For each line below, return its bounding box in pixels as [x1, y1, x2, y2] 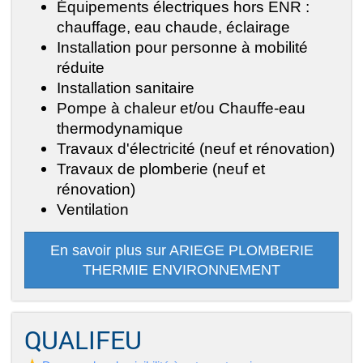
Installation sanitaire [57, 79, 194, 97]
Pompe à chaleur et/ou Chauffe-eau [57, 99, 305, 117]
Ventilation [57, 200, 129, 219]
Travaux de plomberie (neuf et [57, 160, 265, 178]
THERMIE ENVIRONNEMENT [83, 262, 280, 279]
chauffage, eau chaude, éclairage [57, 18, 290, 36]
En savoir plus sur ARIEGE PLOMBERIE [49, 242, 314, 259]
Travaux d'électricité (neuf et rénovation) [57, 139, 335, 158]
